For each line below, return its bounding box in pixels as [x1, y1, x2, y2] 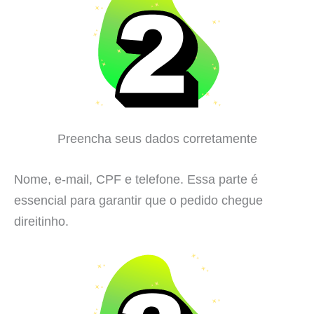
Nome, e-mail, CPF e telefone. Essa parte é [14, 171, 258, 186]
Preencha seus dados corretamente [57, 131, 257, 146]
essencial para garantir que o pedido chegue [14, 192, 263, 207]
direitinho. [14, 213, 69, 228]
